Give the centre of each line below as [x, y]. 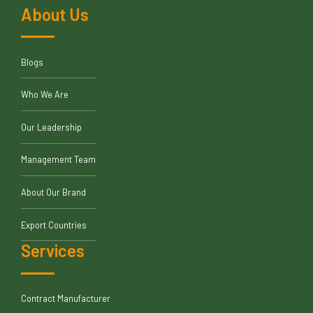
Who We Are [45, 95]
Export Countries [54, 225]
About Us [55, 14]
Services [53, 251]
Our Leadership [51, 127]
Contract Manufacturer [66, 299]
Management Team [58, 160]
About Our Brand [53, 192]
